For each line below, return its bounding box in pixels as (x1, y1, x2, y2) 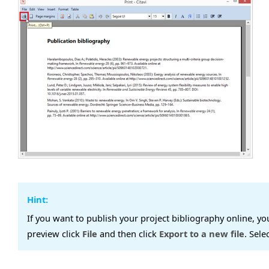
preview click (27, 228, 82, 240)
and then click (97, 228, 159, 240)
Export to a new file (159, 228, 244, 240)
